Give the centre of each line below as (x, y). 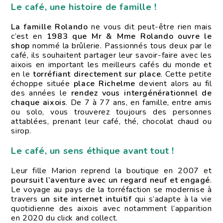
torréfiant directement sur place (97, 74)
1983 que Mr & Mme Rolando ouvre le (129, 37)
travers (26, 199)
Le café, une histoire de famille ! (84, 7)
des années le (41, 93)
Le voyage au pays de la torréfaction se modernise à (111, 190)
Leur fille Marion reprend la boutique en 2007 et (111, 171)
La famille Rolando (50, 27)
